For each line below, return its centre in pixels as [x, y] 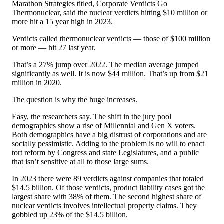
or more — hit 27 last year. [54, 48]
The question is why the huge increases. [75, 100]
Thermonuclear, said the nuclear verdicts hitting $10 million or [110, 13]
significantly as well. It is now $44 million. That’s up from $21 [110, 74]
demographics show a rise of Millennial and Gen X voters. [104, 126]
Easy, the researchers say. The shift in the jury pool [92, 117]
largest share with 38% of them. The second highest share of [107, 197]
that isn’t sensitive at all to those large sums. [80, 162]
